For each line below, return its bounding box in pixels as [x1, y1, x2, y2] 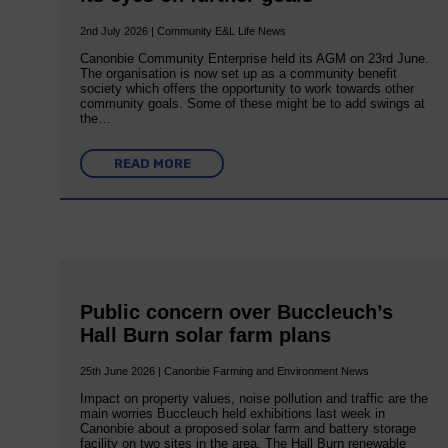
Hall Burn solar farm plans [80, 323, 332, 346]
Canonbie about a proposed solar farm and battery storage [80, 421, 417, 437]
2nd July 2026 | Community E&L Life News [80, 24, 287, 37]
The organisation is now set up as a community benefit [80, 65, 398, 81]
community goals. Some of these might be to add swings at [80, 95, 426, 111]
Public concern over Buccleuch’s [80, 300, 394, 323]
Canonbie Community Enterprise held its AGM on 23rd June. [80, 50, 430, 66]
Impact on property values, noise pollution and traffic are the [80, 391, 429, 407]
